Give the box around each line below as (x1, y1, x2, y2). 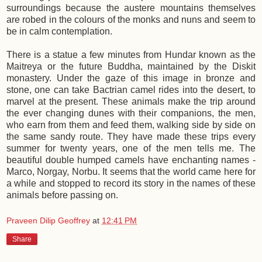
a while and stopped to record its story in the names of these (6, 178, 256, 189)
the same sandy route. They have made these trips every (6, 132, 256, 142)
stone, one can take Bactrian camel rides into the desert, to (6, 85, 256, 95)
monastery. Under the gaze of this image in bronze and (6, 73, 256, 84)
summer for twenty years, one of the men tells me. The (6, 143, 256, 154)
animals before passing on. (6, 190, 118, 201)
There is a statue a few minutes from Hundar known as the (6, 50, 256, 60)
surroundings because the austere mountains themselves (6, 3, 256, 13)
